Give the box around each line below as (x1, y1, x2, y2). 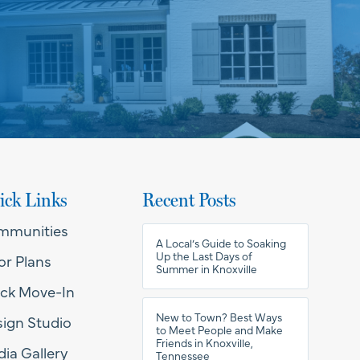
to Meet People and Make (156, 321, 284, 337)
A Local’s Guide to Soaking (156, 235, 287, 251)
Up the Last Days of (156, 247, 253, 264)
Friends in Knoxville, (156, 334, 254, 350)
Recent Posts (142, 187, 237, 211)
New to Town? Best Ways (156, 309, 283, 325)
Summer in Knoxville (156, 260, 258, 276)
